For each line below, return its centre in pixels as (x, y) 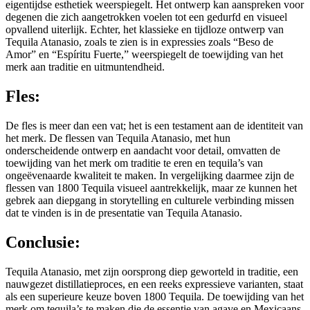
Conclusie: (43, 243)
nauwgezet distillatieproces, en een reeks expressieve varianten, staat (154, 284)
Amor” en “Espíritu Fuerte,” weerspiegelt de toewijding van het (144, 55)
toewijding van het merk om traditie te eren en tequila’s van (134, 163)
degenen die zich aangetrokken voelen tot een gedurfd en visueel (146, 17)
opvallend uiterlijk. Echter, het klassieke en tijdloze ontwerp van (145, 30)
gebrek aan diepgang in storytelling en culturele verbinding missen (150, 201)
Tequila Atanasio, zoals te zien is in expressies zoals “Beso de (139, 42)
